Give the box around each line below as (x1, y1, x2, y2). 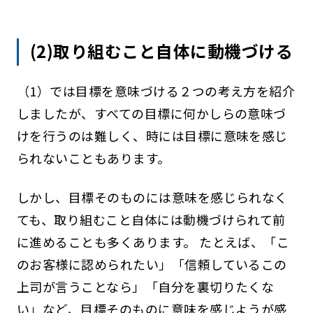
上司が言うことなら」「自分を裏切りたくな (16, 277, 275, 296)
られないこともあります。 (16, 148, 170, 167)
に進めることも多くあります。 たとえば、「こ (16, 232, 290, 251)
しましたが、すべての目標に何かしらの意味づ (16, 103, 286, 122)
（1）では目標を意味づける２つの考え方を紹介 (16, 81, 296, 100)
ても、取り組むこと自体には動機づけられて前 (16, 210, 286, 228)
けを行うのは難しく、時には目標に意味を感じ (16, 126, 288, 145)
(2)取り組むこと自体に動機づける (30, 38, 293, 64)
